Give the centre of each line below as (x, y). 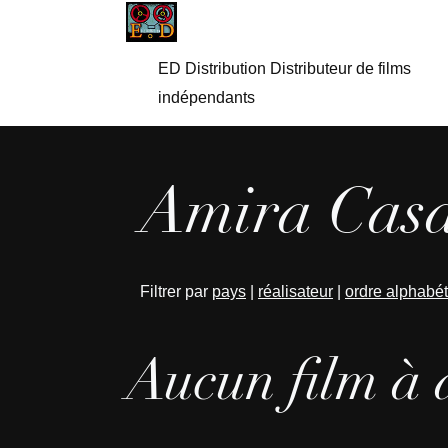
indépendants (206, 97)
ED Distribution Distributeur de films (284, 68)
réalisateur (295, 291)
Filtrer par (176, 291)
